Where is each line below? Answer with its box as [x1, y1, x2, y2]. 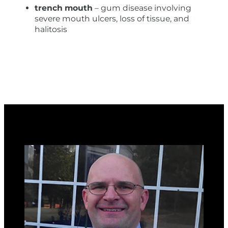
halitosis [35, 24, 67, 35]
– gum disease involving [93, 3, 191, 13]
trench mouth [35, 3, 93, 13]
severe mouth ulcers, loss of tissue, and [35, 14, 189, 24]
